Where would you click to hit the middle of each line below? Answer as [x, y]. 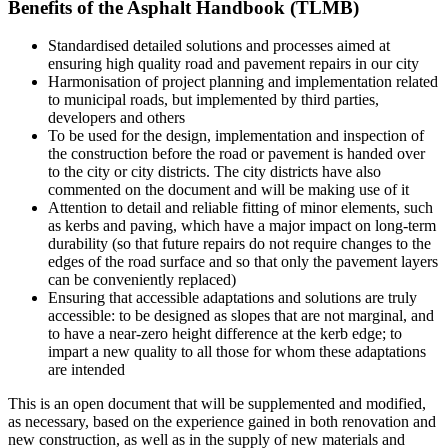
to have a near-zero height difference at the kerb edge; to [225, 334]
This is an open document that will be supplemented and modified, [217, 404]
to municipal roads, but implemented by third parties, [213, 100]
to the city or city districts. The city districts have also [214, 172]
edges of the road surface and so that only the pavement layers [243, 262]
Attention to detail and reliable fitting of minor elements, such [240, 208]
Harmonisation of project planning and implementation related [243, 82]
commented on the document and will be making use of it [228, 190]
